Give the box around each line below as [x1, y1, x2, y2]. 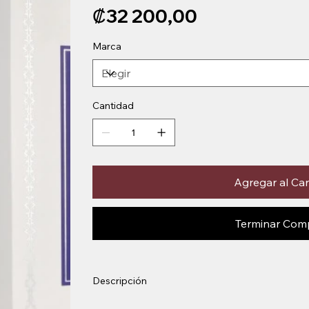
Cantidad [92, 99, 134, 112]
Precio [91, 3, 112, 11]
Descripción [92, 275, 147, 288]
